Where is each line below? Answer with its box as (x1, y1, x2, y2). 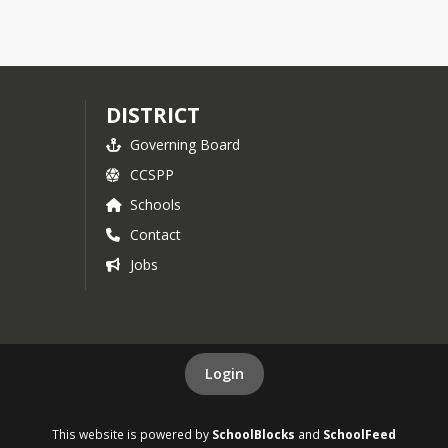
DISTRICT (105, 101, 200, 129)
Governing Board (129, 135, 240, 154)
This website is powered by (52, 426, 212, 442)
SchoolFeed (323, 426, 396, 442)
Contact (129, 225, 181, 244)
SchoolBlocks (212, 426, 295, 442)
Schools (129, 195, 181, 214)
